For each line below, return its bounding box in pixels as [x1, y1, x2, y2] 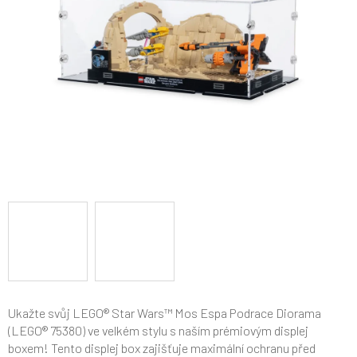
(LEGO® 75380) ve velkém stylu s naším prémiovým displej [8, 323, 308, 338]
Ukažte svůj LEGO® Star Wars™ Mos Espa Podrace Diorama [8, 305, 321, 320]
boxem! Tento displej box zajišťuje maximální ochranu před [8, 340, 316, 355]
